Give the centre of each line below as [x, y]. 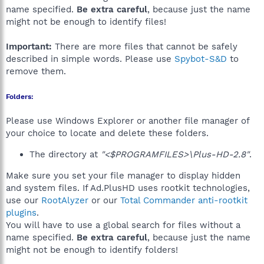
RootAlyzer [65, 200]
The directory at [65, 154]
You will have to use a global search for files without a [123, 225]
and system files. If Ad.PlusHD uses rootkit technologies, [128, 188]
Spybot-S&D [201, 59]
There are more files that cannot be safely [145, 47]
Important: [29, 47]
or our [104, 200]
